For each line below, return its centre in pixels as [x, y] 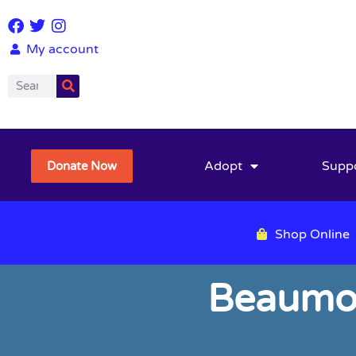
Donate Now [82, 166]
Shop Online [312, 234]
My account [62, 49]
